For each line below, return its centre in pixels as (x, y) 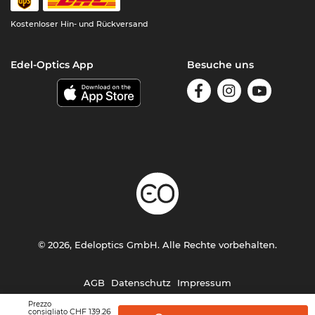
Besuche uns (220, 65)
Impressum (204, 283)
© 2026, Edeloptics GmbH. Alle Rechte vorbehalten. (157, 245)
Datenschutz (141, 283)
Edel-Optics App (52, 65)
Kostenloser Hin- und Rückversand (80, 24)
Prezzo (40, 304)
